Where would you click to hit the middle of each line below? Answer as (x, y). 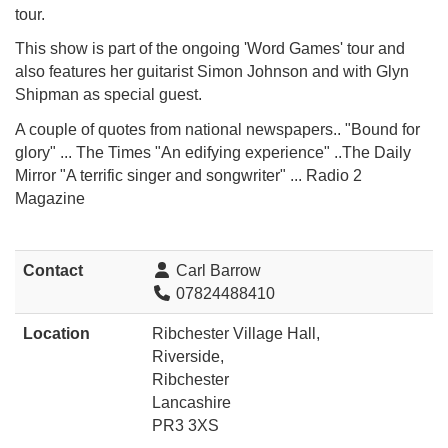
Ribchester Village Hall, (236, 333)
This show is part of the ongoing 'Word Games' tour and (210, 49)
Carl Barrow (216, 270)
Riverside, (188, 356)
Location (56, 333)
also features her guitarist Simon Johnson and (179, 72)
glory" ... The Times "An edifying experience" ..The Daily (213, 152)
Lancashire (191, 402)
